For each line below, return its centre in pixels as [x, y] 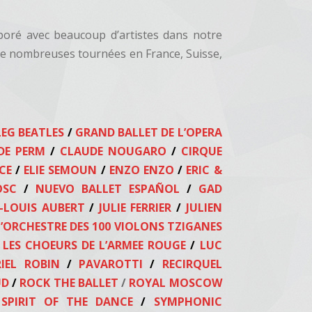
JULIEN [202, 208]
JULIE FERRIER [138, 208]
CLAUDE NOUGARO [113, 151]
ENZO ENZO [142, 170]
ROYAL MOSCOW [174, 283]
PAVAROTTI [115, 264]
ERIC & [202, 170]
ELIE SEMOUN [59, 170]
